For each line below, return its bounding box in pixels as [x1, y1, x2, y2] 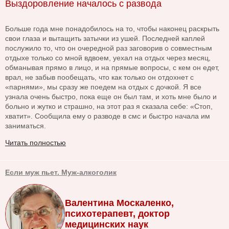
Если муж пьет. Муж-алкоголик [5, 168, 117, 177]
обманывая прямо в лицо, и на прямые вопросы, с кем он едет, [5, 63, 219, 72]
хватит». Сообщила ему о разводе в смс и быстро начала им [5, 112, 210, 121]
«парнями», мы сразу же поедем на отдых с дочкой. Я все [5, 83, 201, 91]
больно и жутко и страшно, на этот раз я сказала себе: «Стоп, [5, 102, 213, 111]
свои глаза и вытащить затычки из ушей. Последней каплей [5, 34, 205, 43]
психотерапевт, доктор [65, 209, 170, 219]
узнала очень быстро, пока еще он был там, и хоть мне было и [5, 93, 217, 101]
